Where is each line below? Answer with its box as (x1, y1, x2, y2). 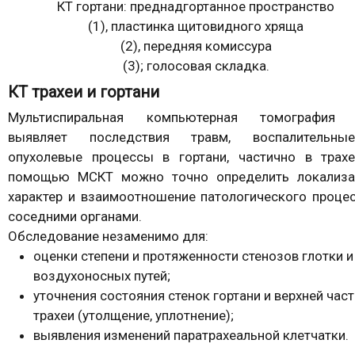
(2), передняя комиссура (120, 37, 272, 54)
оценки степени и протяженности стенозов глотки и (33, 247, 353, 264)
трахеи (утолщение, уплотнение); (33, 307, 234, 323)
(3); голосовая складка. (122, 57, 269, 74)
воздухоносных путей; (33, 267, 170, 284)
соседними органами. (8, 208, 142, 224)
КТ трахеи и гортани (8, 82, 159, 101)
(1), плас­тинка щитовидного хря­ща (88, 17, 303, 34)
